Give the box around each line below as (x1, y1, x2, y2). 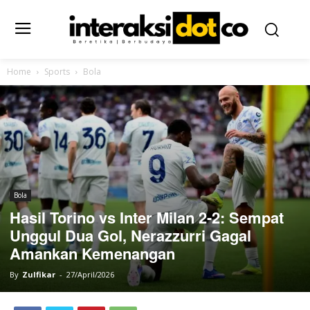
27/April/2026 (66, 268, 114, 280)
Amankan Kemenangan (10, 241, 175, 264)
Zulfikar (22, 268, 55, 280)
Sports (44, 65, 70, 77)
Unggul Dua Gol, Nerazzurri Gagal (10, 224, 251, 246)
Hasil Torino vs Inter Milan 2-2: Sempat (10, 206, 284, 228)
